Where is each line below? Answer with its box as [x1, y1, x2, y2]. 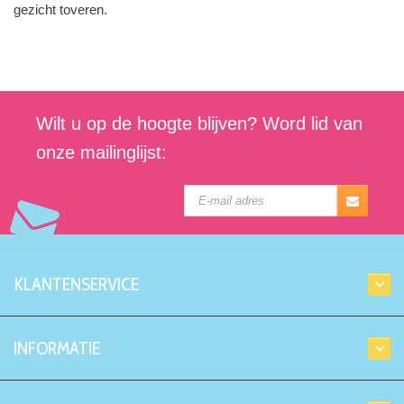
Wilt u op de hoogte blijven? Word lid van [35, 114, 363, 134]
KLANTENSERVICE [14, 273, 139, 296]
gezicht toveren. [14, 2, 107, 18]
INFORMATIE [14, 337, 100, 360]
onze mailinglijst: [35, 142, 167, 163]
